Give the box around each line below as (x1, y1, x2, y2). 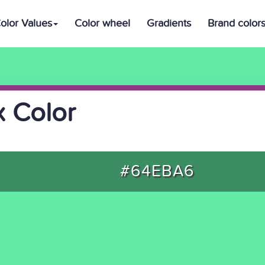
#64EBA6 (119, 161, 195, 181)
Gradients (147, 17, 191, 30)
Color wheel (75, 17, 130, 30)
